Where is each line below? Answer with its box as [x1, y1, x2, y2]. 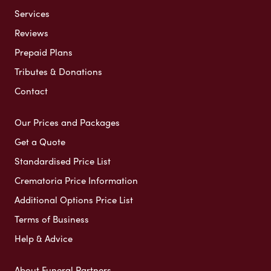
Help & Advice [15, 231, 73, 245]
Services [15, 6, 50, 20]
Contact [15, 83, 48, 97]
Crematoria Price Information [15, 173, 138, 187]
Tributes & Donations [15, 64, 102, 78]
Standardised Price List [15, 154, 111, 168]
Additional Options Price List [15, 192, 133, 206]
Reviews [15, 25, 48, 39]
